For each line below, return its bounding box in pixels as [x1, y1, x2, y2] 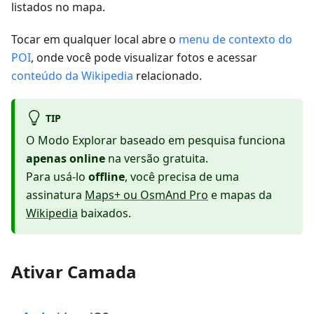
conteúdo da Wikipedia [11, 67, 133, 83]
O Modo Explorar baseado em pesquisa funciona [26, 132, 285, 149]
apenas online [26, 151, 105, 167]
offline [88, 169, 125, 185]
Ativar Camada [11, 260, 137, 284]
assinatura [26, 187, 85, 203]
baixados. [78, 205, 131, 221]
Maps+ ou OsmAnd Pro [85, 187, 208, 203]
